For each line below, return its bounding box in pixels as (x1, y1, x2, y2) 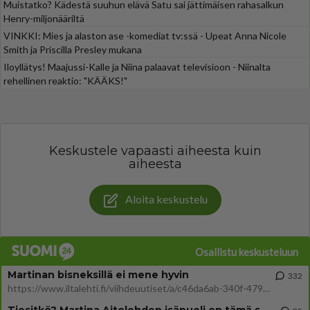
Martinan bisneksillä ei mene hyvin (8, 268, 189, 281)
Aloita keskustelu (125, 192, 208, 206)
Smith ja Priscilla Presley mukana (3, 44, 142, 55)
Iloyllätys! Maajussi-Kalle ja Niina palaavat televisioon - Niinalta (3, 61, 271, 73)
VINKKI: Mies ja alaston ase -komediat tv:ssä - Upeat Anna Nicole (3, 30, 286, 42)
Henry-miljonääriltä (3, 12, 84, 24)
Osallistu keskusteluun (195, 245, 298, 258)
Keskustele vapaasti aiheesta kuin (48, 143, 262, 158)
